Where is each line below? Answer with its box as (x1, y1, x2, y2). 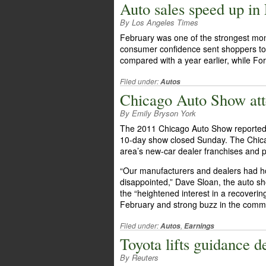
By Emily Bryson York (120, 107, 196, 119)
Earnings (184, 221, 214, 231)
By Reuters (120, 252, 159, 263)
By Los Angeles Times (120, 17, 198, 28)
